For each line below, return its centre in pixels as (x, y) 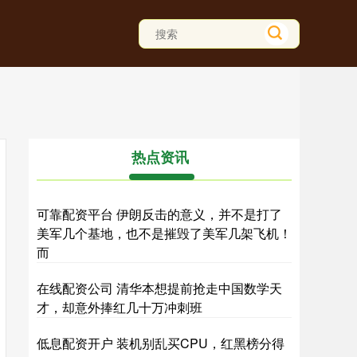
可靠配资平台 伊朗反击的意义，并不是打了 (159, 214)
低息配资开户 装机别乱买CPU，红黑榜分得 (161, 343)
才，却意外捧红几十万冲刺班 (120, 307)
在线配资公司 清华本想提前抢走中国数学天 (159, 288)
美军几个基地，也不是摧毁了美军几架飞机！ (164, 233)
